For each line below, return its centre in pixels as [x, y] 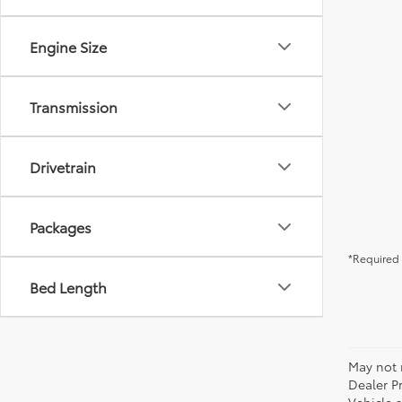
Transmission [74, 106]
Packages [61, 227]
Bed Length [68, 287]
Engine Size [68, 46]
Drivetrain [63, 166]
